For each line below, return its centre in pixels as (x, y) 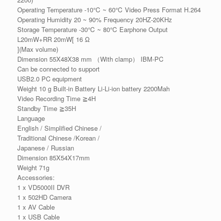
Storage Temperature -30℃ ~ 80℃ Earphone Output (92, 30)
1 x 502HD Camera (44, 197)
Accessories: (36, 178)
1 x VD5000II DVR (43, 187)
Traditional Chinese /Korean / (58, 138)
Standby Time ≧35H (47, 109)
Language (31, 118)
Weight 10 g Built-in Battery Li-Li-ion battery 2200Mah (93, 89)
